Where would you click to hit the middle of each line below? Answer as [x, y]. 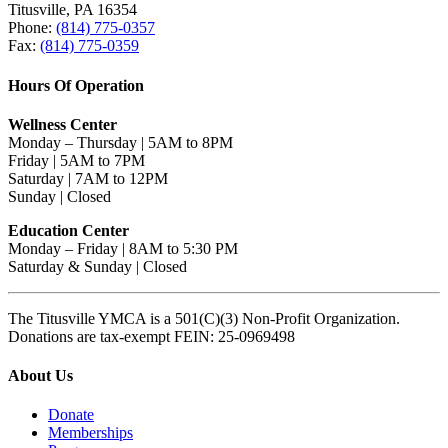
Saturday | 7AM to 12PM [88, 178]
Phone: [32, 28]
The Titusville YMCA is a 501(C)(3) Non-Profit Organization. [204, 318]
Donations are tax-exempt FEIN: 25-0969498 [151, 336]
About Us [40, 376]
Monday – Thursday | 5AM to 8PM [120, 142]
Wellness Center [62, 124]
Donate [71, 415]
